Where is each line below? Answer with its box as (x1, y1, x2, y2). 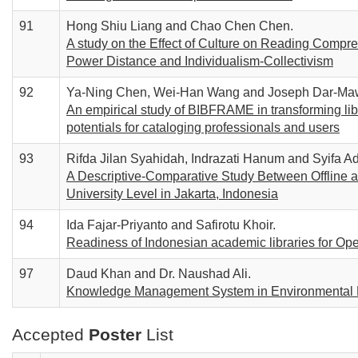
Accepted (12, 325, 89, 344)
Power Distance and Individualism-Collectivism (66, 54, 333, 68)
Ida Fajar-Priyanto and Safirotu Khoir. (66, 218, 276, 232)
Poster (89, 325, 141, 344)
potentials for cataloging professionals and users (66, 121, 340, 134)
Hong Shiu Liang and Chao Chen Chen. (66, 19, 293, 33)
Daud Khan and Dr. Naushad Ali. (66, 267, 251, 280)
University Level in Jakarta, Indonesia (66, 187, 278, 201)
